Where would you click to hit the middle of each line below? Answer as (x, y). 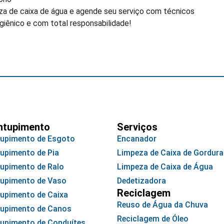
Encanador (137, 139)
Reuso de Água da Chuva (162, 205)
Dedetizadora (141, 181)
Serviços (137, 127)
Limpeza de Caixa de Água (165, 167)
